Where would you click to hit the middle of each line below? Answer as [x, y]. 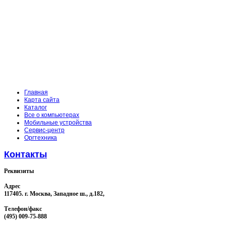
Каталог [36, 107]
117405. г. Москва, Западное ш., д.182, [54, 193]
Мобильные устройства [58, 123]
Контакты [25, 154]
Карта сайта [42, 100]
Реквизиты [19, 171]
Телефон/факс [23, 209]
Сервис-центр [44, 130]
